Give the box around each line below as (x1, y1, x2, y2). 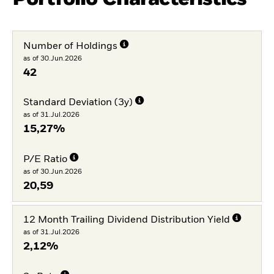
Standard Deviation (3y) (23, 98, 133, 108)
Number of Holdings (23, 41, 117, 51)
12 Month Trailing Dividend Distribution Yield (23, 215, 230, 225)
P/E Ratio (23, 155, 67, 165)
